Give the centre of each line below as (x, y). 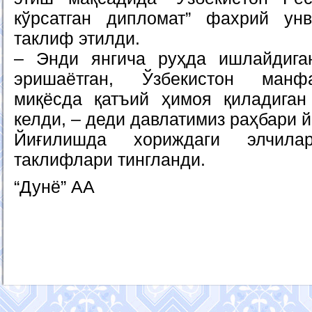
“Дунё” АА (54, 187)
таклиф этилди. (77, 38)
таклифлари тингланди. (110, 159)
